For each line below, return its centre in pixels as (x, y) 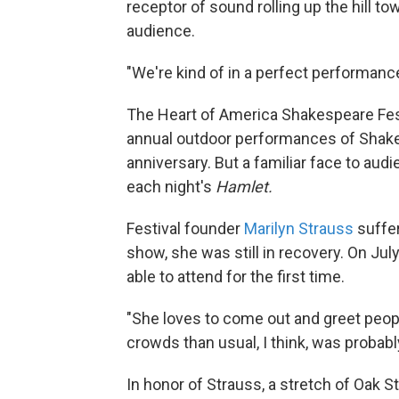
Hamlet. (244, 187)
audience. (161, 31)
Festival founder (185, 229)
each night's (171, 187)
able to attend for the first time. (237, 277)
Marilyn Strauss (301, 229)
